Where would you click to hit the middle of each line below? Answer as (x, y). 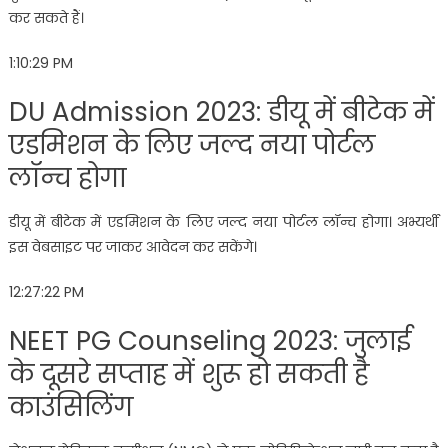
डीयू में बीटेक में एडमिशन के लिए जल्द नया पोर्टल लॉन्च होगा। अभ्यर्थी (224, 221)
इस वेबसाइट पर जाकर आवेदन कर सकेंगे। (132, 246)
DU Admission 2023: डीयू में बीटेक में (221, 111)
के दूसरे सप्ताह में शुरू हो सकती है (188, 373)
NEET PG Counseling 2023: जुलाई (209, 340)
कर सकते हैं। (46, 17)
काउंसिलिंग (70, 406)
